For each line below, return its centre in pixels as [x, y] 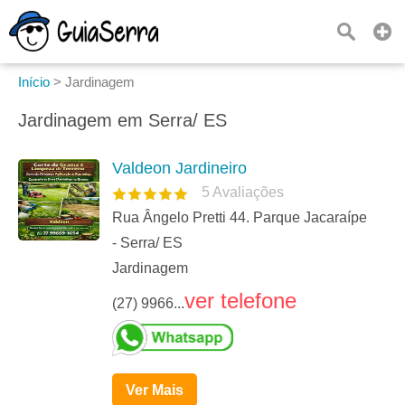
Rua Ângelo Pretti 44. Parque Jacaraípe [240, 218]
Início [34, 82]
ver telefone [240, 301]
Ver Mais [155, 391]
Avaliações [248, 193]
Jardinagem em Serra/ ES [122, 120]
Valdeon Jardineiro [179, 169]
